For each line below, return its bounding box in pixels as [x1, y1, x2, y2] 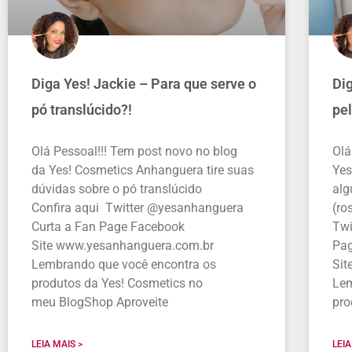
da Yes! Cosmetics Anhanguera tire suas [31, 163, 254, 178]
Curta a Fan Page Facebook [31, 219, 185, 235]
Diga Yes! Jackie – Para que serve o [31, 75, 256, 93]
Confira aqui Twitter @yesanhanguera [31, 200, 244, 216]
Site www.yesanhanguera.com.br [31, 238, 214, 254]
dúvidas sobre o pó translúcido [31, 181, 202, 197]
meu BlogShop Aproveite [31, 295, 168, 310]
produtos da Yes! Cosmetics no [31, 276, 203, 291]
